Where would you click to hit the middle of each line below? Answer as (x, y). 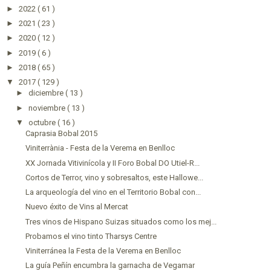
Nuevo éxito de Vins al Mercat (77, 207)
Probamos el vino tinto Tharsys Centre (91, 236)
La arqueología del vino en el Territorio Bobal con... (113, 192)
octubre (43, 122)
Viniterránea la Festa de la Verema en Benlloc (103, 251)
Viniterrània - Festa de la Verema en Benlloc (100, 148)
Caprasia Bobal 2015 (62, 133)
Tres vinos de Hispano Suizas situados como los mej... (121, 221)
